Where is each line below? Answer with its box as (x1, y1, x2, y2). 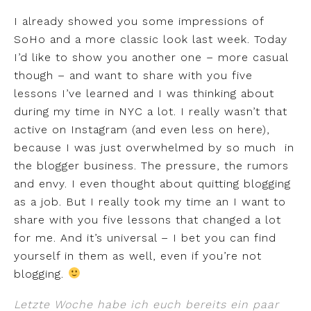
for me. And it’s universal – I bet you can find (14, 230, 276, 244)
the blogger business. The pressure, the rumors (14, 158, 289, 172)
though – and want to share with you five (14, 68, 253, 82)
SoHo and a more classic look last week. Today (14, 32, 287, 46)
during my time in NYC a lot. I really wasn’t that (14, 104, 287, 118)
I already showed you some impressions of (14, 14, 264, 28)
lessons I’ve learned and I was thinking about (14, 86, 274, 100)
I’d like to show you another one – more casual (14, 50, 288, 64)
